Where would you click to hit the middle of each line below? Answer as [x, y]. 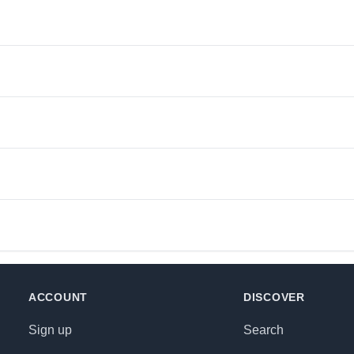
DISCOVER [274, 297]
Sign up [50, 330]
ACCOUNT [58, 297]
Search [264, 330]
